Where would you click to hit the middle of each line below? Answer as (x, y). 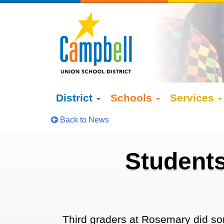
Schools (133, 98)
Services (193, 98)
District (76, 98)
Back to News (83, 120)
